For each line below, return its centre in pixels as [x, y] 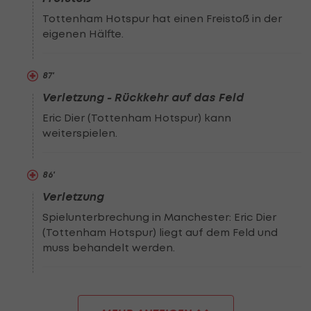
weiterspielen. [80, 133]
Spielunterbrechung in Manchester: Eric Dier [160, 217]
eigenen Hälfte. [83, 34]
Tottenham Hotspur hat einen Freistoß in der [162, 18]
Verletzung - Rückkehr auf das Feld [143, 97]
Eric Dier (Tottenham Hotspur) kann [137, 118]
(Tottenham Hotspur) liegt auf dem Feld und [160, 232]
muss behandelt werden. [109, 247]
